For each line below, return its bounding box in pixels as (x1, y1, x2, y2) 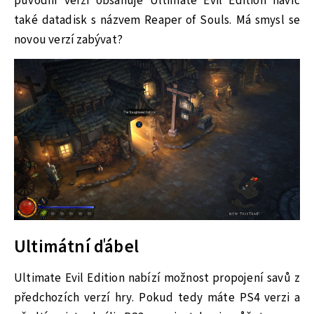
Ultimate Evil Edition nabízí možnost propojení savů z (14, 270, 300, 287)
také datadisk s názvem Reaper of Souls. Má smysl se (14, 12, 300, 29)
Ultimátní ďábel (14, 234, 139, 260)
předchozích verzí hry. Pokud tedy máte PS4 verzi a (14, 289, 300, 306)
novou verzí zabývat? (14, 32, 123, 49)
